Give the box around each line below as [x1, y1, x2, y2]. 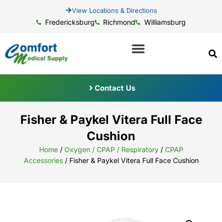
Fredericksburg [45, 18, 95, 26]
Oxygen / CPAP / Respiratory [64, 145, 159, 154]
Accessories [23, 156, 63, 165]
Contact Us [94, 83, 135, 93]
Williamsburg [144, 18, 186, 26]
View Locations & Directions [71, 6, 157, 14]
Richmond [103, 18, 136, 26]
